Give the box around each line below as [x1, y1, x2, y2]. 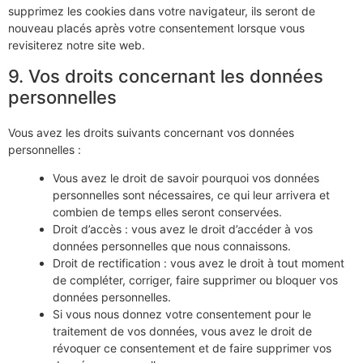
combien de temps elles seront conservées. [53, 205, 282, 220]
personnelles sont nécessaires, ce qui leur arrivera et [53, 188, 330, 203]
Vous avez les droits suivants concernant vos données [8, 125, 294, 139]
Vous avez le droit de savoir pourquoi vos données [53, 171, 319, 186]
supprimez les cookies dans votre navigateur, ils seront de [8, 3, 315, 18]
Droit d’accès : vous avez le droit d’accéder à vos [53, 222, 313, 237]
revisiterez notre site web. [8, 37, 145, 52]
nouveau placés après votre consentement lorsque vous [8, 20, 305, 35]
